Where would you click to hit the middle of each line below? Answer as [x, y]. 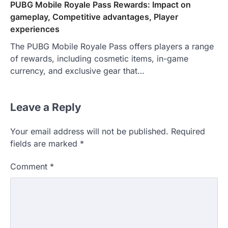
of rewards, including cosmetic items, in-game [99, 59]
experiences [35, 29]
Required [188, 132]
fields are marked [45, 144]
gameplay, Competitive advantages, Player [94, 17]
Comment [30, 167]
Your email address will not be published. [89, 132]
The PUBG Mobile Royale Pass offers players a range [112, 47]
